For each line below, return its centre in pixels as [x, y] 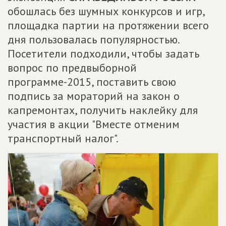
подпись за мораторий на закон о [94, 96]
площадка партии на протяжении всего [108, 25]
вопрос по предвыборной [72, 67]
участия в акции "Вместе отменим [94, 124]
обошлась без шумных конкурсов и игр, [106, 11]
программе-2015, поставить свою [92, 81]
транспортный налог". [63, 138]
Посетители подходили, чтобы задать [103, 53]
